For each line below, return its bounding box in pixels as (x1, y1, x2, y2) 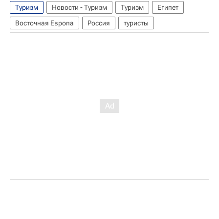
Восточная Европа (15, 19, 74, 27)
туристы (124, 19, 149, 27)
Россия (88, 19, 110, 27)
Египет (157, 3, 178, 11)
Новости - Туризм (52, 3, 107, 11)
